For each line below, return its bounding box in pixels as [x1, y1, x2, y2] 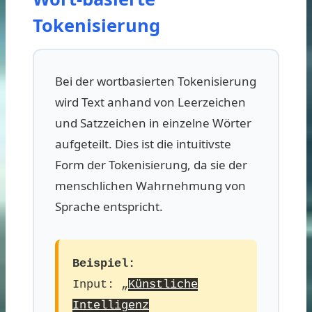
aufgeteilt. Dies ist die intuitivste [55, 135, 231, 152]
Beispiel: [72, 256, 135, 270]
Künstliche [128, 277, 198, 291]
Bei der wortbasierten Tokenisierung [55, 72, 256, 89]
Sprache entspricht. [55, 198, 163, 214]
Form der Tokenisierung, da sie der [55, 156, 247, 173]
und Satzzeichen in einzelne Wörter [55, 114, 251, 131]
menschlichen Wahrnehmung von [55, 177, 246, 194]
